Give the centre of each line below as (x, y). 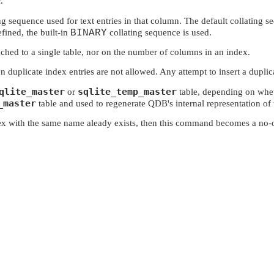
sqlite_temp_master (127, 91)
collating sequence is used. (159, 32)
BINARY (89, 33)
